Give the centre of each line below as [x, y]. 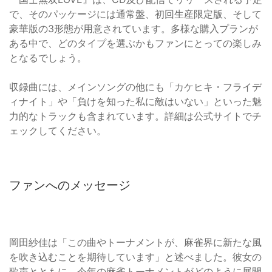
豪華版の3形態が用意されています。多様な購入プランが [134, 28]
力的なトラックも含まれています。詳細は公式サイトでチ [135, 116]
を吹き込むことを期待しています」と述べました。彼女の [135, 257]
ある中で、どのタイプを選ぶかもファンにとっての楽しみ [135, 43]
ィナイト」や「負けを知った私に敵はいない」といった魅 [135, 101]
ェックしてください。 [58, 130]
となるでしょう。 [48, 57]
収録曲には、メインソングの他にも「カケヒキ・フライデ [135, 87]
